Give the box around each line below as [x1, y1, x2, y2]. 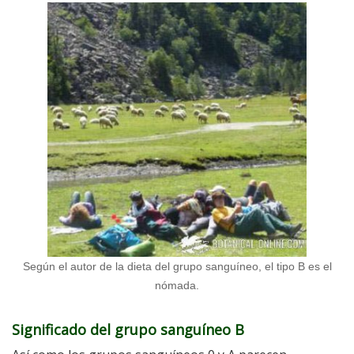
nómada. [155, 278, 199, 292]
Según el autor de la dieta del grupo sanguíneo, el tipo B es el [22, 259, 332, 273]
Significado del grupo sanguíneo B [12, 319, 244, 339]
